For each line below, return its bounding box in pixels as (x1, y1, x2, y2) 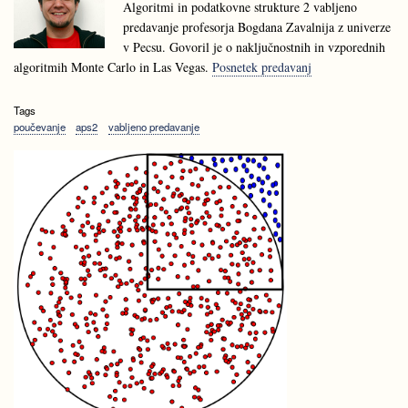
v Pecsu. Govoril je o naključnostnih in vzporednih (123, 37, 385, 56)
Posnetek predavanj (212, 57, 311, 76)
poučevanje (14, 118, 66, 134)
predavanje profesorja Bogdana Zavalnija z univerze (123, 17, 391, 36)
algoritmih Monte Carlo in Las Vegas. (14, 57, 212, 76)
